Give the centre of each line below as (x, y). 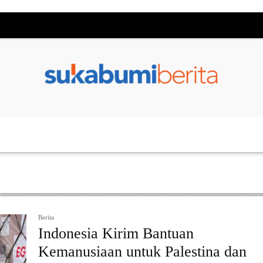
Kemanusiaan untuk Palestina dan (143, 252)
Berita (46, 217)
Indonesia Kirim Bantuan (116, 233)
